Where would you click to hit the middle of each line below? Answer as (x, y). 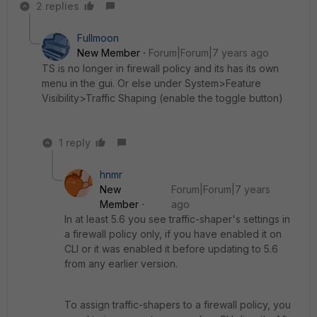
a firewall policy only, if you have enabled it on (173, 234)
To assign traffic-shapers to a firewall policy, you (178, 304)
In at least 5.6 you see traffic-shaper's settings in (177, 219)
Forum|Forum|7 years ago (209, 52)
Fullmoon (98, 38)
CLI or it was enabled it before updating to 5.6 (171, 248)
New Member (109, 52)
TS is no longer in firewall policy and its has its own (160, 68)
